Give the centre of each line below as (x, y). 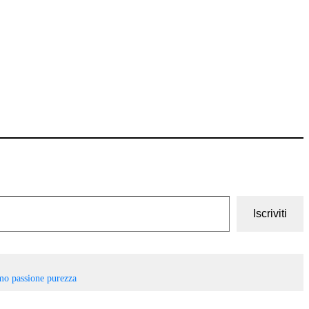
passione (28, 278)
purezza (61, 278)
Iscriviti (270, 213)
